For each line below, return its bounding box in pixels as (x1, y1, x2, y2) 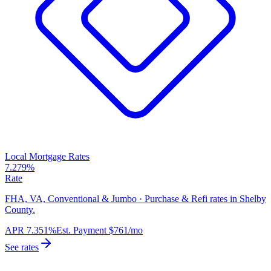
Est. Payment (56, 225, 106, 236)
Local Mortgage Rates (5, 151, 90, 162)
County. (5, 204, 35, 215)
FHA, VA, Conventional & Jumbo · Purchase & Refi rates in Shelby (5, 194, 266, 204)
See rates (5, 242, 39, 253)
